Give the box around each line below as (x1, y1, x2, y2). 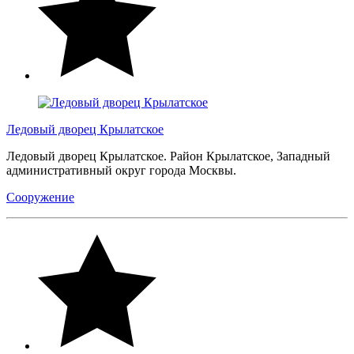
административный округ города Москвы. (6, 163, 239, 177)
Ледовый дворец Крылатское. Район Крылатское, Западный (6, 149, 330, 163)
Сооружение (6, 190, 74, 204)
